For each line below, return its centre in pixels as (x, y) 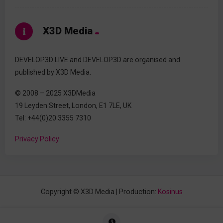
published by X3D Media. (53, 72)
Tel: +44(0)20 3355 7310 (53, 118)
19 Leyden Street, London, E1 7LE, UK (73, 105)
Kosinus (170, 191)
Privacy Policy (37, 139)
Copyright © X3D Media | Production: (99, 191)
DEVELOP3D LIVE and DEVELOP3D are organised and (98, 60)
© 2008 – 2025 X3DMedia (55, 93)
